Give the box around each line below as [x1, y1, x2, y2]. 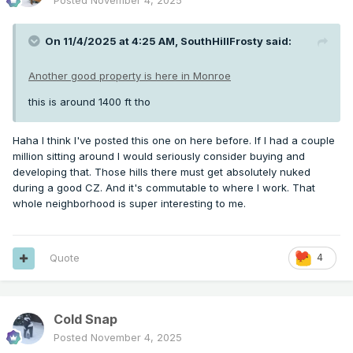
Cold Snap [54, 311, 117, 328]
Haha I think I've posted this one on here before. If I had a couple [13, 134, 335, 147]
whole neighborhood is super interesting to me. [13, 197, 246, 210]
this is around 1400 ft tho [28, 95, 154, 109]
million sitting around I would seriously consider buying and [13, 150, 305, 163]
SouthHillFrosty [180, 35, 263, 48]
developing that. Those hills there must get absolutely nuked [13, 165, 310, 179]
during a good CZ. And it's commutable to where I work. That [13, 181, 315, 195]
